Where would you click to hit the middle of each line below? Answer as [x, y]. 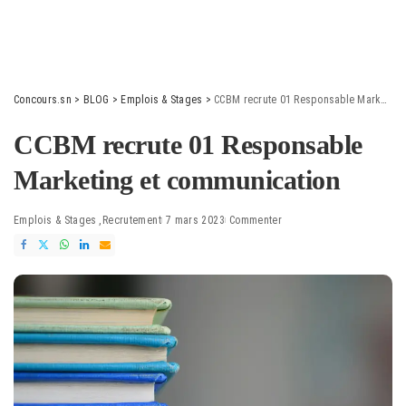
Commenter [256, 220]
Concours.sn [43, 100]
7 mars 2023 [195, 220]
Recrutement [131, 220]
